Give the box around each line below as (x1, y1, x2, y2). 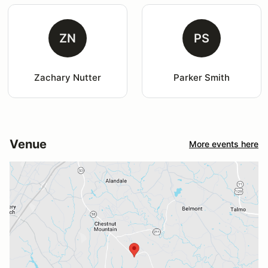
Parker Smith (173, 71, 230, 83)
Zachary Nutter (33, 71, 101, 83)
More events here (189, 139, 258, 150)
